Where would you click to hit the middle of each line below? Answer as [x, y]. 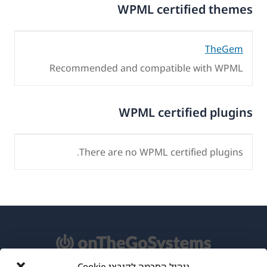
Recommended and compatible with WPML [146, 68]
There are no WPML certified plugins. [161, 152]
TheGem [224, 49]
